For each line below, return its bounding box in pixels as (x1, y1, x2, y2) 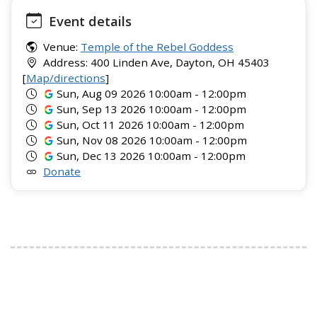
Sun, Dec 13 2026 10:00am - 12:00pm (54, 149, 246, 163)
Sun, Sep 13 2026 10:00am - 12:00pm (54, 102, 247, 116)
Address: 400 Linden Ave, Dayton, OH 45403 (40, 55, 270, 69)
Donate (43, 164, 81, 178)
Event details (45, 12, 132, 30)
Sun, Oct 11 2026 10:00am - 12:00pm (54, 117, 245, 132)
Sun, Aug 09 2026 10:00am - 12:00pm (54, 86, 247, 100)
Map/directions (26, 71, 105, 85)
